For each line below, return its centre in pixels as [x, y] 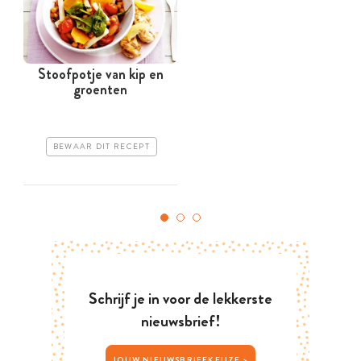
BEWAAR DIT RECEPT [101, 147]
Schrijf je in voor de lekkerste [180, 299]
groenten [100, 89]
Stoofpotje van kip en [100, 74]
